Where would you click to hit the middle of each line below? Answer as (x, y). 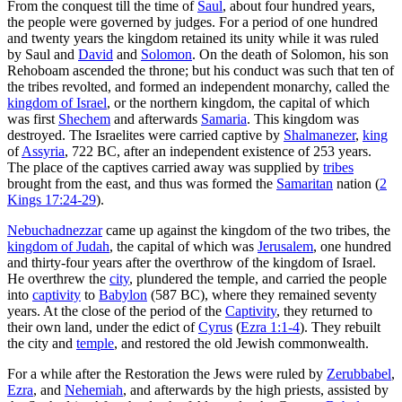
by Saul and (43, 54)
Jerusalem (285, 246)
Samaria (224, 118)
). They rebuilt (340, 327)
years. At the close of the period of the (116, 310)
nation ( (356, 183)
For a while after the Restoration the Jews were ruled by (167, 373)
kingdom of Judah (58, 246)
